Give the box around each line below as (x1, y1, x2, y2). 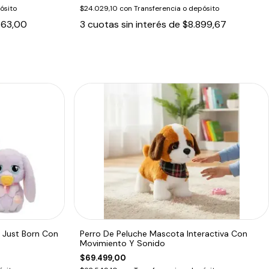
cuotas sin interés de (88, 17, 183, 31)
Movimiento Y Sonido (80, 237, 166, 249)
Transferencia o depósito (134, 3, 220, 13)
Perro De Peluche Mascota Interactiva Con (80, 228, 248, 239)
